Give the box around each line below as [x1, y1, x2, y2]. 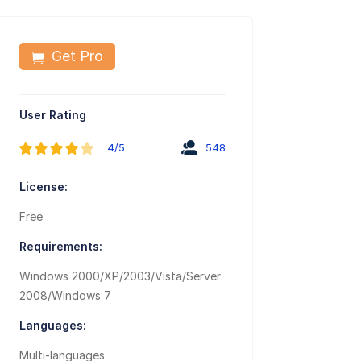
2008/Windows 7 [19, 288, 112, 303]
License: [19, 180, 68, 194]
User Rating [19, 108, 87, 122]
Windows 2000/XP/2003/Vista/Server [19, 269, 222, 284]
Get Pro [48, 48, 104, 65]
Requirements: [19, 239, 103, 254]
